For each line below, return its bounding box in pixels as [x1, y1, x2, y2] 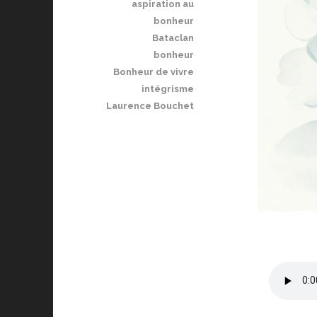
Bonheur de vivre [113, 67, 194, 78]
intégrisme [141, 83, 194, 95]
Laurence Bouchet [105, 100, 194, 112]
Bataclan [151, 33, 194, 44]
